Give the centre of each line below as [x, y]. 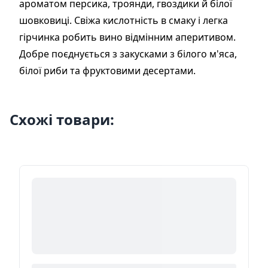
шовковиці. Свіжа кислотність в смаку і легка [124, 20]
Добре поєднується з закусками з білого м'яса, [128, 54]
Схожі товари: [62, 119]
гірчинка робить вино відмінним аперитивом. [127, 37]
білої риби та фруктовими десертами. [107, 71]
